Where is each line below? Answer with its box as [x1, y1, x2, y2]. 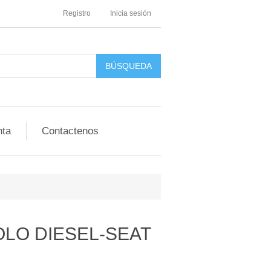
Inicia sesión [110, 9, 151, 18]
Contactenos [42, 125, 99, 137]
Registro [63, 9, 91, 18]
